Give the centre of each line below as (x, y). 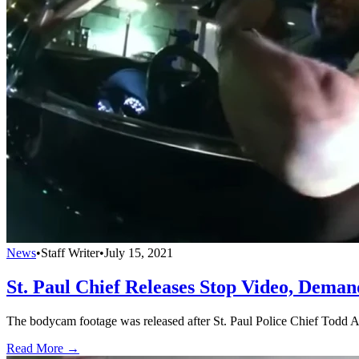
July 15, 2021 (139, 252)
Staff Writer (70, 252)
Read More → (43, 348)
